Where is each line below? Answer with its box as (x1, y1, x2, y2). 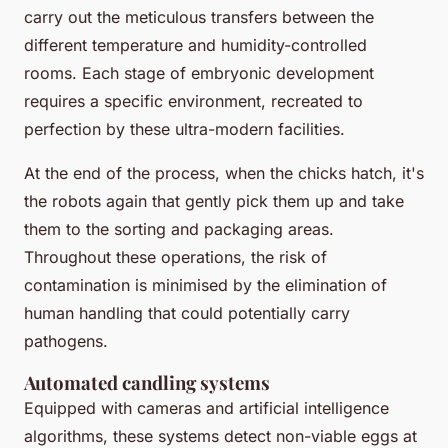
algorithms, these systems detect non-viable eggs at (24, 425, 417, 446)
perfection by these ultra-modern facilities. (24, 118, 345, 139)
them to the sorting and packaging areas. (24, 218, 334, 239)
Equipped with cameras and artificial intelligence (24, 397, 389, 418)
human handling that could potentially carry (24, 302, 350, 323)
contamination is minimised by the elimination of (24, 274, 387, 295)
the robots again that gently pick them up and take (24, 190, 404, 211)
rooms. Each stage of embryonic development (24, 62, 374, 83)
